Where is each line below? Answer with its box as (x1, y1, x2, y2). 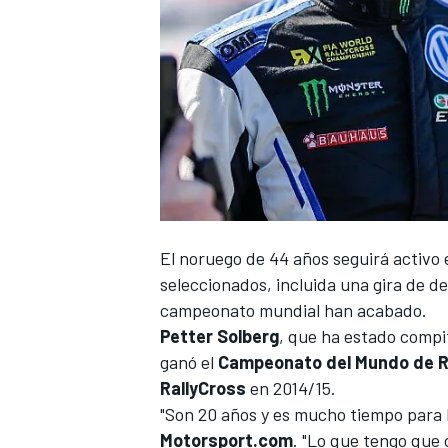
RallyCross (160, 377, 246, 400)
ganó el (160, 351, 218, 374)
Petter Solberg (160, 325, 279, 348)
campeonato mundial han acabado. (160, 299, 427, 322)
